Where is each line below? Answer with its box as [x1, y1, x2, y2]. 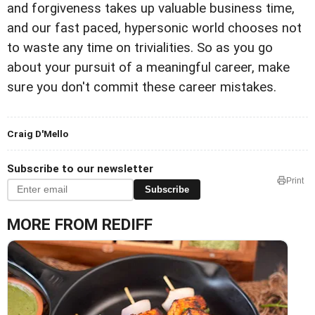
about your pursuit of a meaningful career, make [7, 59, 290, 75]
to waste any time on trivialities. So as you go [7, 39, 273, 56]
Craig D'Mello [7, 127, 68, 139]
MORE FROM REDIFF [7, 214, 153, 234]
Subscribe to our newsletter [7, 162, 153, 175]
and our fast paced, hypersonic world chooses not [7, 20, 302, 36]
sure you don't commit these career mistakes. [7, 79, 276, 95]
